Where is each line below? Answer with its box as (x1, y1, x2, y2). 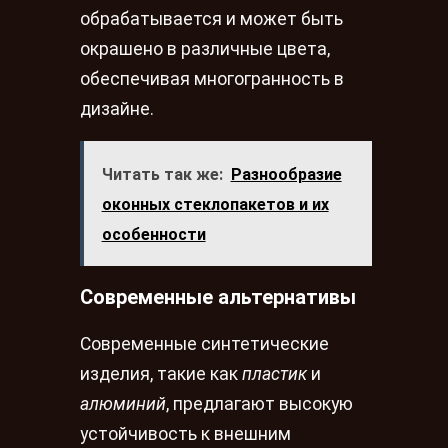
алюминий (80, 393, 166, 414)
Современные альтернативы (80, 284, 356, 309)
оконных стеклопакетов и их (101, 194, 329, 214)
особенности (101, 224, 206, 244)
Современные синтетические (80, 333, 329, 354)
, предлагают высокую (166, 393, 353, 414)
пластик (242, 363, 307, 384)
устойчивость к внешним (80, 423, 291, 444)
